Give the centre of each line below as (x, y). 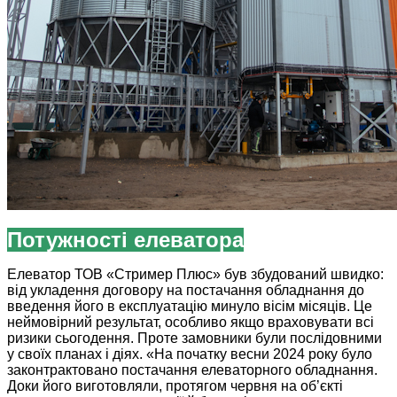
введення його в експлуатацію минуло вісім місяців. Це (190, 307)
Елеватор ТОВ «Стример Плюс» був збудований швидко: (195, 275)
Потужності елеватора (125, 240)
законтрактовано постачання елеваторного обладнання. (192, 370)
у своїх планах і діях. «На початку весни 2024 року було (190, 354)
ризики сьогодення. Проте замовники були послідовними (195, 339)
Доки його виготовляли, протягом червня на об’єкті (175, 386)
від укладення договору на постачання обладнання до (186, 291)
